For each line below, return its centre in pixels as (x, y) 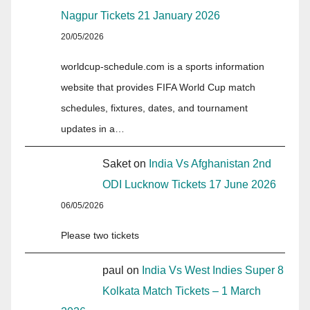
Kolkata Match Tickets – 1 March (182, 291)
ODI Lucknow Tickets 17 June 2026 (189, 185)
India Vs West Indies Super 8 (213, 271)
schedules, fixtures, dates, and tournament (154, 108)
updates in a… (93, 129)
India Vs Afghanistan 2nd (210, 164)
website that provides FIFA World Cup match (158, 88)
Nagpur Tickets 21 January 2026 (140, 16)
